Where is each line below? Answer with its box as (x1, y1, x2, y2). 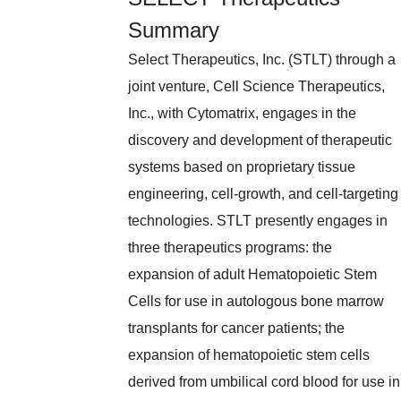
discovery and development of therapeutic (128, 132, 393, 149)
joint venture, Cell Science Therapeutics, (128, 79, 386, 95)
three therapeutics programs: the (128, 240, 333, 256)
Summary (128, 18, 220, 43)
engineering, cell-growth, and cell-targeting (128, 186, 399, 202)
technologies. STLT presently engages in (128, 213, 388, 229)
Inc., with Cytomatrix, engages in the (128, 106, 357, 122)
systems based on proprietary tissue (128, 159, 356, 175)
